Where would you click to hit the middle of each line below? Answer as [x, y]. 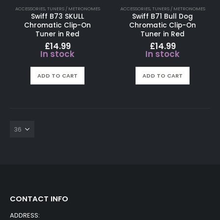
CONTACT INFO [39, 198]
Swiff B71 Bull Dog [163, 16]
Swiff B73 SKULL [57, 16]
